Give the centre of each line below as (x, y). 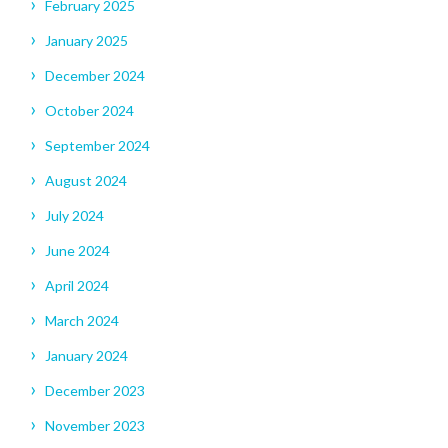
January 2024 (86, 356)
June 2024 (77, 251)
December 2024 (95, 76)
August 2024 (86, 181)
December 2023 (95, 391)
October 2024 (89, 111)
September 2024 (97, 146)
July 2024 (74, 216)
